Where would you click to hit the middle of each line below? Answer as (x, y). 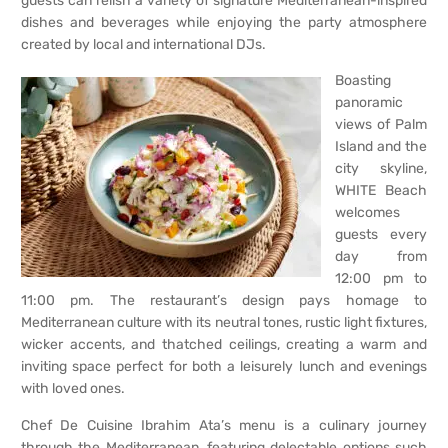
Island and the (381, 147)
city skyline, (381, 169)
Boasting (363, 81)
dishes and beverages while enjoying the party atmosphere (224, 23)
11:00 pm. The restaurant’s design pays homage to (224, 301)
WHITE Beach (381, 191)
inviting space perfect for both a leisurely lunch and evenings (224, 367)
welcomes (367, 213)
